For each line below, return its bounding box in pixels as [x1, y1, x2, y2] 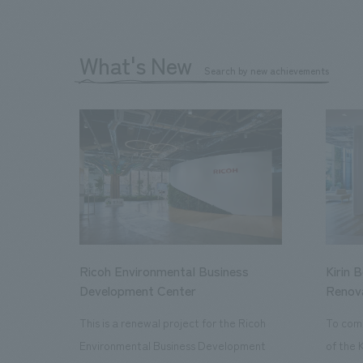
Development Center [79, 280, 197, 300]
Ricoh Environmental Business [79, 260, 250, 280]
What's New [79, 48, 193, 82]
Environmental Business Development [79, 336, 267, 353]
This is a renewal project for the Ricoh [79, 314, 267, 331]
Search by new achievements [204, 62, 330, 78]
